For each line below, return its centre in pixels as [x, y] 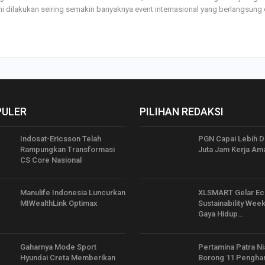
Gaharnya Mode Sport [58, 247]
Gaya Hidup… [221, 214]
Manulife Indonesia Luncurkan [73, 193]
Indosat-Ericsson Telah [61, 138]
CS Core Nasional [51, 160]
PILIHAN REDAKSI [182, 111]
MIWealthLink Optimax [59, 203]
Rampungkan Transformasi [67, 149]
